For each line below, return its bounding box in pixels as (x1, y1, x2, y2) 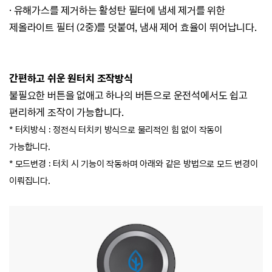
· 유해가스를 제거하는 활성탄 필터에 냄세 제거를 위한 (9, 4, 225, 16)
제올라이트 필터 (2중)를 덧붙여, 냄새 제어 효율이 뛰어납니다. (9, 21, 259, 33)
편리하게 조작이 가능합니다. (9, 106, 124, 118)
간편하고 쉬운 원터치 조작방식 (9, 72, 133, 84)
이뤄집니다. (9, 175, 50, 186)
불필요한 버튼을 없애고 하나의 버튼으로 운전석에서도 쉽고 (9, 89, 248, 101)
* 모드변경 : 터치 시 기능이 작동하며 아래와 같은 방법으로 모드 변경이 (9, 158, 258, 169)
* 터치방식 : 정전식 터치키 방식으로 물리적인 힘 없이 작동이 (9, 124, 222, 135)
